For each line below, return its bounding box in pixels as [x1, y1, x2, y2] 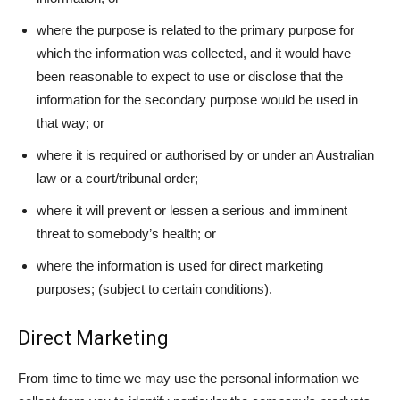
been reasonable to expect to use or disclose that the [37, 69, 343, 84]
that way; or [37, 115, 104, 130]
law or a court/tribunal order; [37, 171, 198, 186]
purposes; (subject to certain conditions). [37, 281, 272, 296]
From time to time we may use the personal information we [18, 371, 359, 386]
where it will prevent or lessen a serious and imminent [37, 203, 347, 218]
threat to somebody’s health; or [37, 226, 216, 241]
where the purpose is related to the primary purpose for [37, 22, 354, 37]
